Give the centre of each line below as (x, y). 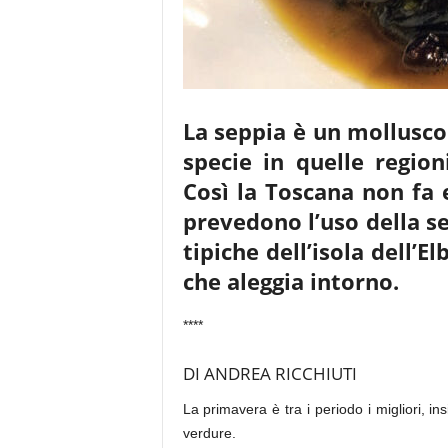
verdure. (209, 433)
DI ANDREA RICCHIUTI (269, 373)
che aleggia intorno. (290, 281)
